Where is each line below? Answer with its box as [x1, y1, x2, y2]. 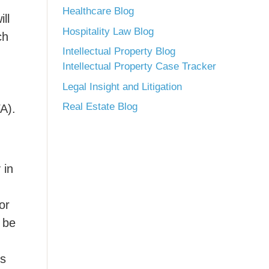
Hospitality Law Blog [62, 25, 154, 37]
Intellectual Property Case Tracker [62, 61, 216, 72]
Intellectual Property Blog [62, 46, 175, 57]
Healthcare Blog [62, 5, 134, 17]
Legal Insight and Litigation [62, 80, 182, 92]
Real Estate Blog [62, 101, 138, 112]
